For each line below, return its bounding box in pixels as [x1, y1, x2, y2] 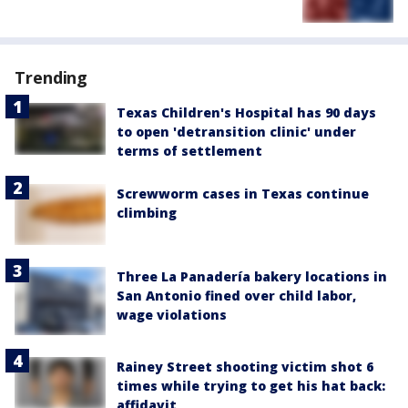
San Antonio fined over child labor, [117, 287, 356, 305]
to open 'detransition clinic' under [117, 123, 356, 141]
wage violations [117, 306, 227, 324]
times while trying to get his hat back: [117, 377, 385, 395]
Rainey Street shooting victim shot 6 [117, 358, 373, 376]
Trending [15, 66, 88, 89]
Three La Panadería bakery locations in [117, 268, 387, 286]
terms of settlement [117, 142, 262, 160]
